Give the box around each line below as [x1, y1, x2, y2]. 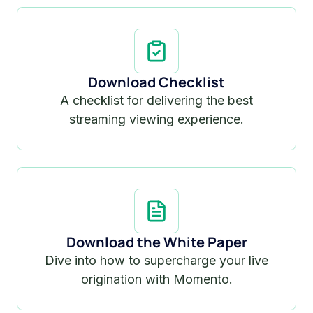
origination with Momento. [80, 271, 233, 286]
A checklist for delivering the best [60, 92, 253, 108]
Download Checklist [88, 72, 225, 92]
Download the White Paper [66, 232, 247, 252]
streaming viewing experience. [69, 111, 244, 126]
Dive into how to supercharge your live [45, 252, 268, 268]
